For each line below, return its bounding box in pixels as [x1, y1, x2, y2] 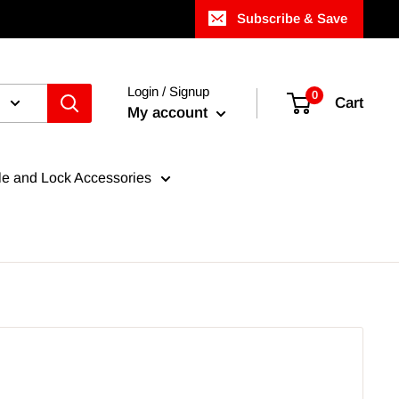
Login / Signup [127, 84, 209, 99]
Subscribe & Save [237, 11, 347, 26]
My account [127, 104, 212, 121]
